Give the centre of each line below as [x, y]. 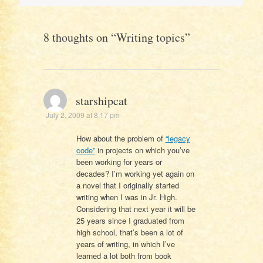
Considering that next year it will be [136, 208]
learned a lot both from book [124, 255]
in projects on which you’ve [142, 150]
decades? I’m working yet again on [135, 173]
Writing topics [150, 37]
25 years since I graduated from [130, 220]
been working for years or [119, 161]
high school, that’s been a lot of [129, 232]
